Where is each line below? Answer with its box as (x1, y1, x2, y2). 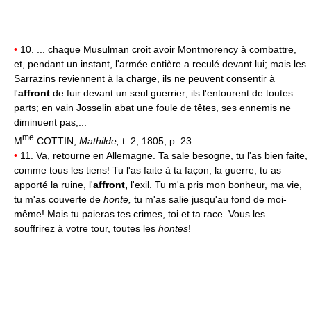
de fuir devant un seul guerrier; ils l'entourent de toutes (50, 87, 293, 99)
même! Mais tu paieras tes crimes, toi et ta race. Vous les (14, 208, 265, 219)
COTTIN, (34, 135, 79, 146)
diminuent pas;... (14, 117, 87, 128)
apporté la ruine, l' (14, 178, 93, 190)
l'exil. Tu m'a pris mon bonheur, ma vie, (128, 178, 302, 190)
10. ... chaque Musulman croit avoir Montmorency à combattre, (17, 44, 296, 55)
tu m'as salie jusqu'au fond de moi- (131, 193, 287, 205)
